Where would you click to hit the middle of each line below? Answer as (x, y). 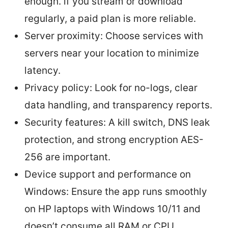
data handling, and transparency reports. (118, 105)
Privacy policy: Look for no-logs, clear (111, 88)
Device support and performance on (108, 174)
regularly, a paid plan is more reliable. (110, 18)
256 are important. (67, 157)
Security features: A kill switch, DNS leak (117, 122)
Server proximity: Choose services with (114, 36)
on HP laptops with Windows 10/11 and (112, 209)
